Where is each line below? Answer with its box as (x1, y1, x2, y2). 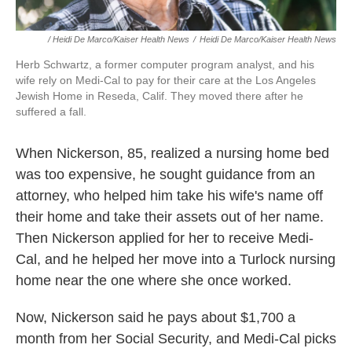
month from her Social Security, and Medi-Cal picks (16, 331, 336, 346)
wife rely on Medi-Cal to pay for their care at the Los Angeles (16, 74, 316, 86)
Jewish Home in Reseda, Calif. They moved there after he (16, 90, 303, 102)
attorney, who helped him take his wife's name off (16, 188, 323, 203)
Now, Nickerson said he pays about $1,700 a (16, 310, 295, 325)
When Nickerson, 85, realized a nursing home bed (16, 145, 329, 161)
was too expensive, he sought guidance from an (16, 167, 315, 182)
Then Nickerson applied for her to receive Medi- (16, 230, 313, 246)
